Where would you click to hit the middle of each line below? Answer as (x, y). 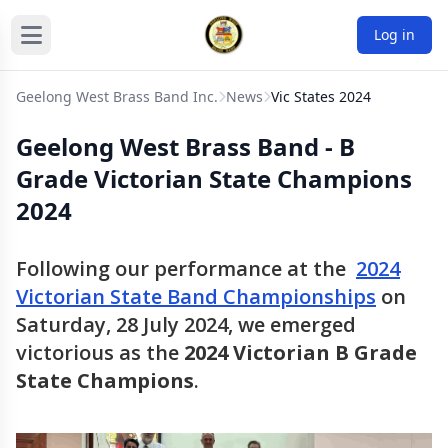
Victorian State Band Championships (196, 296)
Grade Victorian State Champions (214, 178)
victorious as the (100, 352)
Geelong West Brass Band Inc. (117, 96)
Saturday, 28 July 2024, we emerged (186, 324)
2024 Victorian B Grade (300, 352)
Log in (394, 34)
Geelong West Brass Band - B (185, 146)
